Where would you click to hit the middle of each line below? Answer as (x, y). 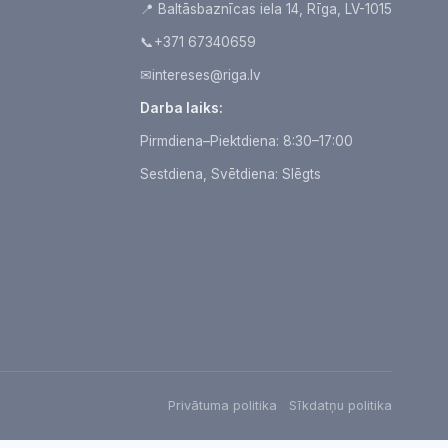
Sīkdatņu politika (340, 405)
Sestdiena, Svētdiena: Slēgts (230, 173)
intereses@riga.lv (206, 74)
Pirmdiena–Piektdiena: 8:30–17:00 (246, 140)
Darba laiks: (181, 107)
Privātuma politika (222, 405)
